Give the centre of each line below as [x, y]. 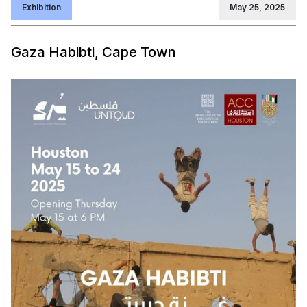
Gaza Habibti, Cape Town [94, 52]
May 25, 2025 [257, 8]
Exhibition [41, 8]
